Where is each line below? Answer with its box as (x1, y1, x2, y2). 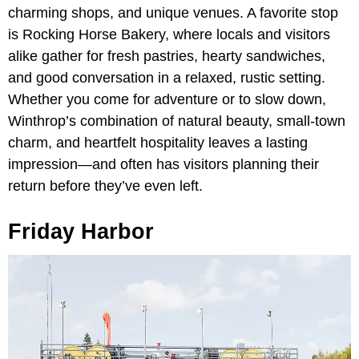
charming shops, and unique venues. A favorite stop (8, 4, 338, 21)
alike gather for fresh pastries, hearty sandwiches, (8, 47, 325, 64)
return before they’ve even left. (8, 177, 203, 194)
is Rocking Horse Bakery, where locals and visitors (8, 26, 330, 42)
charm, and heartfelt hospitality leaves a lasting (8, 134, 308, 151)
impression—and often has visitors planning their (8, 155, 319, 172)
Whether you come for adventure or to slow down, (8, 91, 326, 107)
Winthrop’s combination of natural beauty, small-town (8, 112, 345, 129)
